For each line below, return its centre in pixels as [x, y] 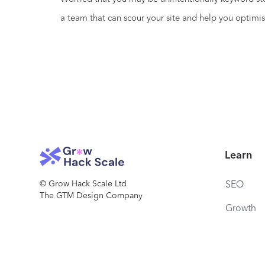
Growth [240, 209]
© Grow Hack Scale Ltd [83, 184]
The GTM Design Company [91, 196]
